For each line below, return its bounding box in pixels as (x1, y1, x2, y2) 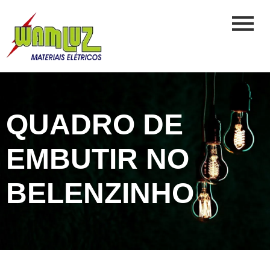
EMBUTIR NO (6, 142, 189, 175)
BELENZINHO (6, 177, 194, 209)
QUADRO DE (6, 108, 183, 140)
